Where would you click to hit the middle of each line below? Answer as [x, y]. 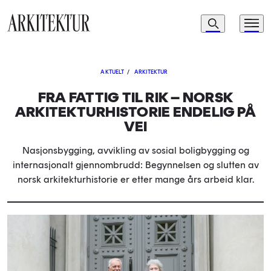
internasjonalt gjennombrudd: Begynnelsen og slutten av [135, 165]
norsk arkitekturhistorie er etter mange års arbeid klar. [135, 179]
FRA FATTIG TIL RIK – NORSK [135, 97]
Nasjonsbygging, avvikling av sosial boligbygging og [135, 150]
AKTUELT [113, 72]
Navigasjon [206, 21]
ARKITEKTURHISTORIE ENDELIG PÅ [135, 112]
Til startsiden [31, 38]
